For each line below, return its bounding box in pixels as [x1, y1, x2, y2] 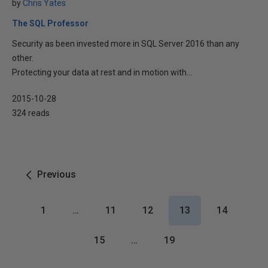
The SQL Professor [12, 19, 89, 28]
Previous [37, 169, 76, 180]
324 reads [12, 108, 50, 118]
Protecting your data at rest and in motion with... [12, 68, 192, 77]
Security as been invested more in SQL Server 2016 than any [12, 39, 239, 48]
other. [12, 53, 33, 63]
